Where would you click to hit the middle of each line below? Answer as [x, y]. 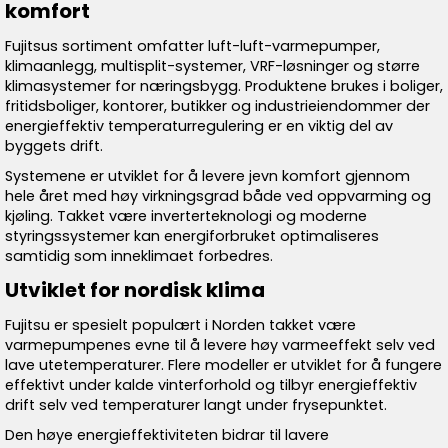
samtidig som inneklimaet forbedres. [139, 256]
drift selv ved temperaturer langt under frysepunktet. [196, 405]
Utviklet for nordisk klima [135, 290]
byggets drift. [54, 146]
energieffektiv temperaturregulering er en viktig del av [199, 126]
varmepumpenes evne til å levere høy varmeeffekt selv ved [220, 345]
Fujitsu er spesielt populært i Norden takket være [180, 325]
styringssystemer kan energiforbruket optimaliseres [192, 236]
